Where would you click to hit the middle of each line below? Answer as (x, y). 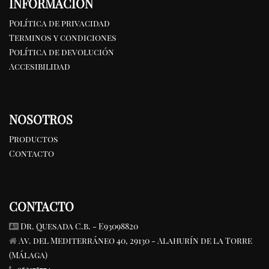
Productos (34, 139)
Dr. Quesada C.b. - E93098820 (79, 226)
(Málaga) (28, 255)
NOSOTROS (41, 119)
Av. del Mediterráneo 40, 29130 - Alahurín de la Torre (135, 240)
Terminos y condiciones (63, 38)
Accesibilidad (40, 66)
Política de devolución (62, 52)
